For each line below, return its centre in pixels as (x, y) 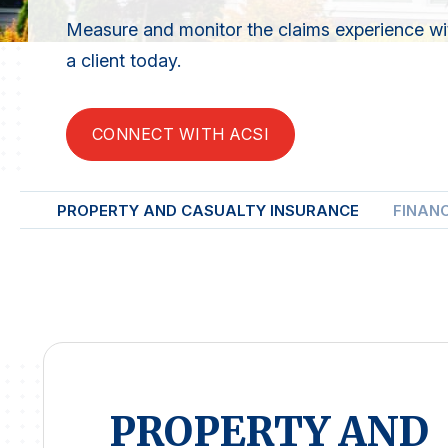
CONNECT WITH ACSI (181, 134)
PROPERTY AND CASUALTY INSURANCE (208, 211)
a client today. (123, 61)
